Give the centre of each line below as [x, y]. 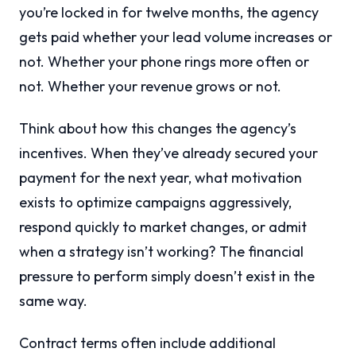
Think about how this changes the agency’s [158, 129]
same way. [53, 301]
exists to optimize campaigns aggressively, [155, 203]
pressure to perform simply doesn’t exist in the [167, 277]
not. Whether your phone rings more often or [164, 62]
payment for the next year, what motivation [161, 178]
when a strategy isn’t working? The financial [161, 252]
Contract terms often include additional [147, 343]
